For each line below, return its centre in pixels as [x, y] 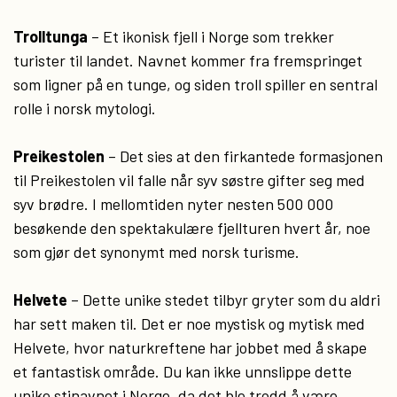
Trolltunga [51, 36]
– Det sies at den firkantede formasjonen [244, 156]
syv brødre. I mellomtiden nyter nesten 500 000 [173, 204]
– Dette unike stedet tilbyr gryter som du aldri [224, 300]
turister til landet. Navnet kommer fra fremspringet [188, 60]
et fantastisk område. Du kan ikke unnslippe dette [183, 371]
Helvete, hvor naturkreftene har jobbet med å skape [190, 347]
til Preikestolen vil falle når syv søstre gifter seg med [189, 180]
